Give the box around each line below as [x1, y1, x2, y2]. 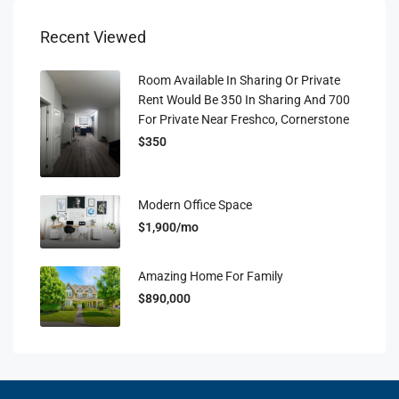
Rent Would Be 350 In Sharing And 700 [138, 93, 350, 107]
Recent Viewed [40, 28, 146, 46]
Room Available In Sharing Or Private [138, 73, 340, 87]
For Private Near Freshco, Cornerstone [138, 112, 349, 126]
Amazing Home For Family [138, 269, 283, 284]
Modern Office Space [138, 197, 252, 212]
